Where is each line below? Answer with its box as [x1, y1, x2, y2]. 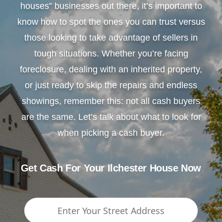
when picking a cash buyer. [57, 127, 165, 138]
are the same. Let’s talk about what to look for [21, 111, 201, 122]
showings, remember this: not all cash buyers [22, 96, 200, 106]
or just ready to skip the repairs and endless [25, 80, 197, 90]
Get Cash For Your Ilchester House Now [20, 162, 202, 173]
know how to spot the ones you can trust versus [17, 16, 205, 27]
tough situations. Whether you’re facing [34, 48, 188, 58]
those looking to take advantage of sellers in [24, 32, 198, 43]
